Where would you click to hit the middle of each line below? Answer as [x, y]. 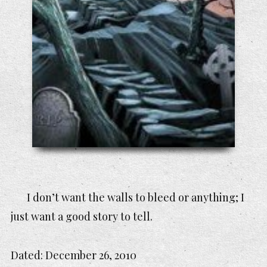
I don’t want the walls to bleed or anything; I [136, 198]
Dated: [28, 255]
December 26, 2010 [91, 255]
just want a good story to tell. [82, 217]
